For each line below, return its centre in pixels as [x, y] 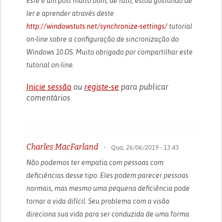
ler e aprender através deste [70, 13]
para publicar [144, 86]
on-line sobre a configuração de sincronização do [103, 39]
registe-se [102, 86]
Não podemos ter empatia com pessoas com [95, 162]
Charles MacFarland [62, 147]
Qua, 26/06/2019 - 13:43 [145, 147]
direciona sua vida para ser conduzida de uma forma [108, 214]
